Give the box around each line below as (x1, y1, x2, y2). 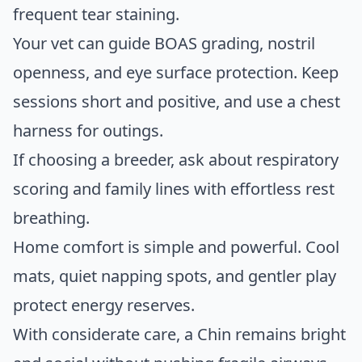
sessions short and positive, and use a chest (13, 90, 340, 113)
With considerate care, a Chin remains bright (13, 323, 346, 346)
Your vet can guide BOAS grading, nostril (13, 32, 315, 55)
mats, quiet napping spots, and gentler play (13, 265, 336, 288)
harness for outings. (13, 120, 163, 142)
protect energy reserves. (13, 294, 195, 317)
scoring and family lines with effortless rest (13, 178, 335, 200)
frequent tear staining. (13, 3, 179, 26)
